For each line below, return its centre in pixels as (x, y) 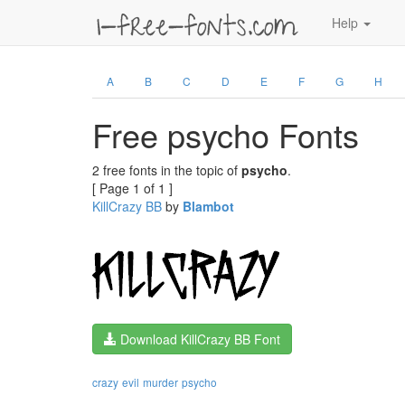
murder (160, 382)
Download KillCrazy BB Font (198, 339)
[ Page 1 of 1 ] (132, 188)
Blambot (208, 206)
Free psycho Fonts (226, 134)
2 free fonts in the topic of (167, 170)
